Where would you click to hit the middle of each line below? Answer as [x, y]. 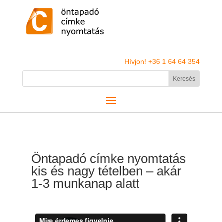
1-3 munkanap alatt [85, 184]
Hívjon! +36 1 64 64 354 [162, 61]
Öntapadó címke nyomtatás [108, 159]
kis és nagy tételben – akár [106, 171]
